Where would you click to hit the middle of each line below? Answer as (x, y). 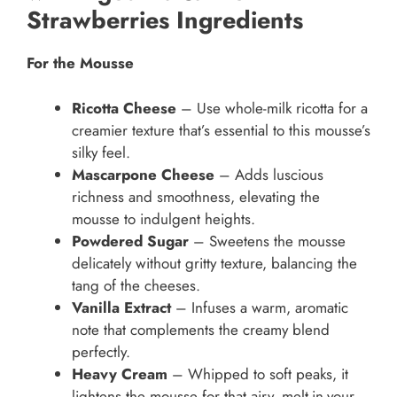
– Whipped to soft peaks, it (258, 374)
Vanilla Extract (121, 307)
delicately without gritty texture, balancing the (214, 263)
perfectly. (101, 351)
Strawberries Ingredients (165, 20)
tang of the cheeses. (136, 285)
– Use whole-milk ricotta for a (272, 108)
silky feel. (101, 152)
